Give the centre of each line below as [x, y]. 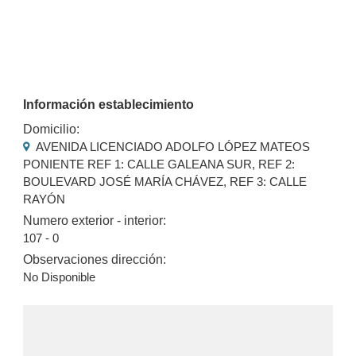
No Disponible [60, 277]
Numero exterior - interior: [95, 220]
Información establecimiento [109, 104]
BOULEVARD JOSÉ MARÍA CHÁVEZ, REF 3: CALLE [165, 181]
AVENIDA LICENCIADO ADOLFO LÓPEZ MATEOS [172, 146]
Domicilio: [52, 129]
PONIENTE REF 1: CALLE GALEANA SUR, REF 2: [159, 164]
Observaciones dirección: [95, 260]
